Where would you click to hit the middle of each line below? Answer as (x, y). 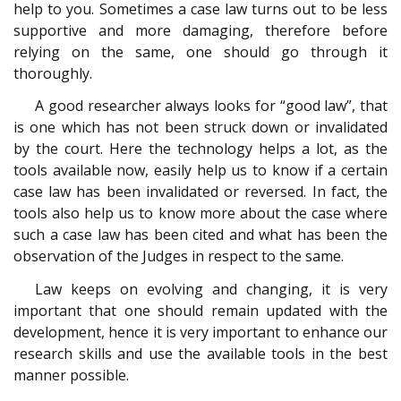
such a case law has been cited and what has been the (200, 235)
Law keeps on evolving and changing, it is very (211, 289)
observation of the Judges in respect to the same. (179, 256)
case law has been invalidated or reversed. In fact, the (200, 192)
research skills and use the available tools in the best (200, 353)
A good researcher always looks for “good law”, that (211, 106)
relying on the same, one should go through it (200, 51)
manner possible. (71, 375)
